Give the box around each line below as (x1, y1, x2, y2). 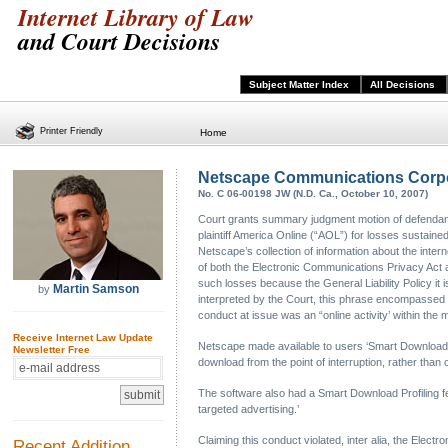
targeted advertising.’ (198, 403, 299, 415)
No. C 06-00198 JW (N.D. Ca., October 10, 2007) (198, 188, 428, 199)
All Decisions (370, 79, 439, 90)
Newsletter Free (13, 344, 90, 355)
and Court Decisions (18, 24, 220, 58)
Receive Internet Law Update (13, 332, 153, 343)
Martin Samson (53, 282, 139, 296)
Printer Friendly (40, 126, 103, 136)
